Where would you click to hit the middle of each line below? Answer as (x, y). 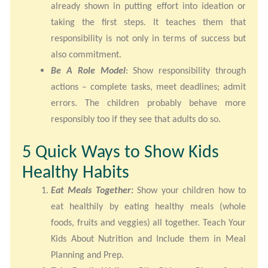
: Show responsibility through (185, 71)
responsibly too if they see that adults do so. (136, 119)
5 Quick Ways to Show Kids (121, 151)
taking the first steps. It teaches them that (148, 22)
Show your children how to (190, 190)
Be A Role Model (88, 71)
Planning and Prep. (87, 255)
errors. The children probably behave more (148, 103)
